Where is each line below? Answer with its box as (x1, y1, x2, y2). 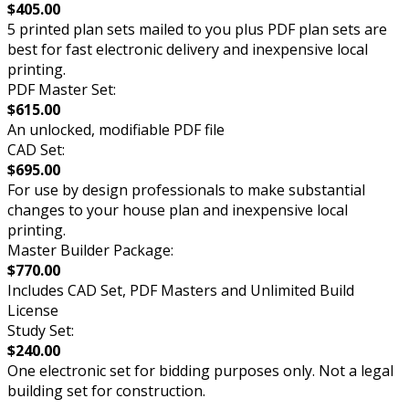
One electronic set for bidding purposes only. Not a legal (7, 361, 393, 382)
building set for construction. (7, 381, 205, 402)
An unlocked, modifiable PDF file (7, 120, 225, 141)
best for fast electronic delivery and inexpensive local (7, 39, 368, 60)
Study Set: (7, 320, 74, 341)
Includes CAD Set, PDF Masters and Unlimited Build (7, 280, 354, 301)
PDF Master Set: (7, 79, 116, 100)
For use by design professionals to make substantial (7, 180, 365, 201)
